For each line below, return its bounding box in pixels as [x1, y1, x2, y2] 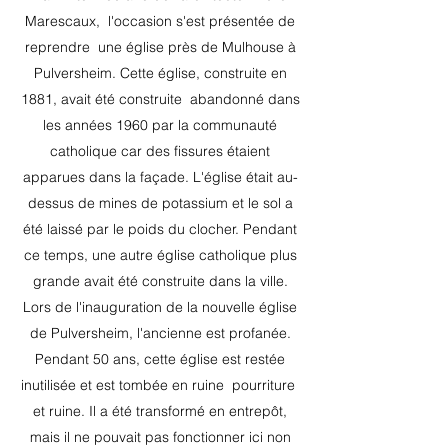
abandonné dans [189, 90, 300, 108]
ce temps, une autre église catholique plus [23, 246, 297, 264]
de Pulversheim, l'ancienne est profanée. [29, 324, 291, 342]
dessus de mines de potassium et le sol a [27, 194, 293, 212]
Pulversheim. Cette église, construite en [33, 64, 287, 82]
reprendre [24, 38, 90, 56]
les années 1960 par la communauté [43, 116, 277, 134]
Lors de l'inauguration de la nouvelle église [23, 298, 297, 316]
